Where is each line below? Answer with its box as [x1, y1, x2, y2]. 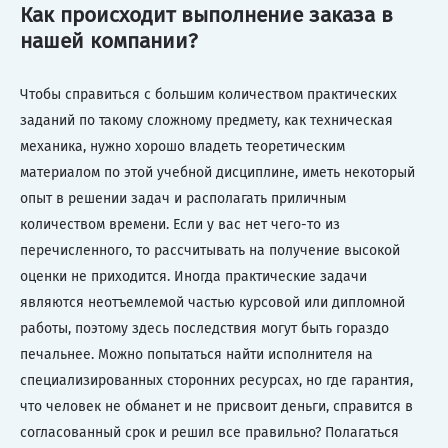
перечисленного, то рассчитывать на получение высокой [20, 241, 400, 259]
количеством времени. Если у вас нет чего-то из [20, 215, 340, 233]
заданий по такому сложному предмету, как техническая [20, 111, 393, 129]
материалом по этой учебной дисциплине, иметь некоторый [20, 163, 415, 181]
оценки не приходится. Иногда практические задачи [20, 267, 367, 285]
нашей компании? [20, 28, 198, 55]
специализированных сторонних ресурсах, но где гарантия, [20, 371, 413, 389]
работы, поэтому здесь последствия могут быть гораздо [20, 319, 389, 337]
